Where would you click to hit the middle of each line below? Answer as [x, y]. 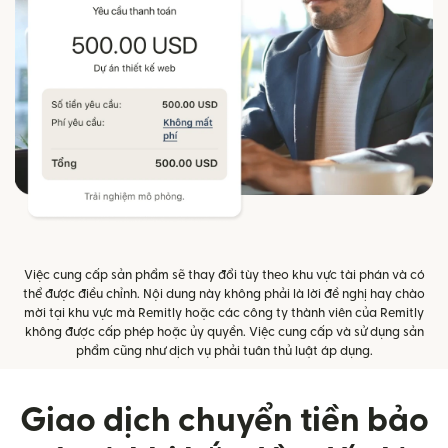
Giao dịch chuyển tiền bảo [224, 420]
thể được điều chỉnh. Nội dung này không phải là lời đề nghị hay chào [224, 293]
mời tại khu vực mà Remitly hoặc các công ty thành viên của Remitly [224, 312]
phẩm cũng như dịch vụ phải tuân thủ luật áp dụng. [224, 350]
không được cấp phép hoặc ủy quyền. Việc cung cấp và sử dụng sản [224, 331]
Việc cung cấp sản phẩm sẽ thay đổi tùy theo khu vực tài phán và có [224, 274]
